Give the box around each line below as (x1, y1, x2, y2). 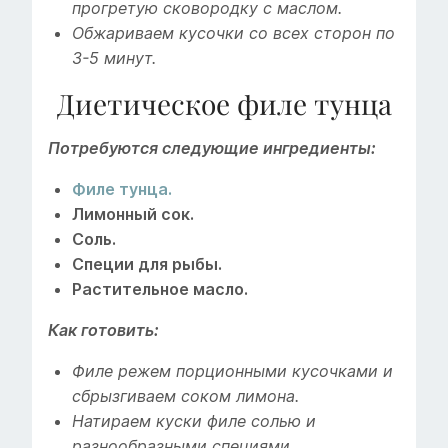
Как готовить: (48, 321, 159, 341)
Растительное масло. (72, 280, 248, 300)
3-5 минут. (72, 49, 156, 69)
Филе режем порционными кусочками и (72, 362, 393, 382)
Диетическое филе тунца (56, 85, 392, 123)
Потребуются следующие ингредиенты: (48, 139, 376, 159)
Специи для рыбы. (72, 255, 222, 275)
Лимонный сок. (72, 205, 194, 225)
